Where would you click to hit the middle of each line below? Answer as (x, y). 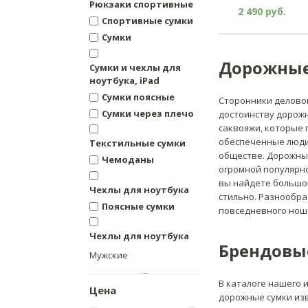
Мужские (109, 255)
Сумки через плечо (148, 113)
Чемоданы (128, 160)
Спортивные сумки (147, 21)
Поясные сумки (138, 206)
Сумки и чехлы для (135, 67)
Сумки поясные (138, 97)
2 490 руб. (262, 11)
